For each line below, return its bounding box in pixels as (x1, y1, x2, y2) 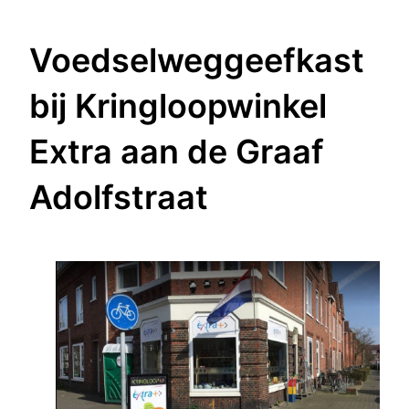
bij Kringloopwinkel (29, 85, 327, 126)
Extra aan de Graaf (29, 131, 324, 172)
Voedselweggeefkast (29, 39, 364, 80)
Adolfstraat (29, 176, 208, 217)
